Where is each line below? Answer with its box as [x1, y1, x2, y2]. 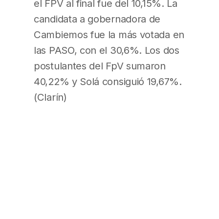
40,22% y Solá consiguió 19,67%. [34, 75, 182, 88]
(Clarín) [34, 90, 67, 103]
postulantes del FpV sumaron [34, 59, 166, 72]
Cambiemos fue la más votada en [34, 28, 184, 41]
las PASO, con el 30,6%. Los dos [34, 44, 179, 56]
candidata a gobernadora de [34, 12, 161, 25]
